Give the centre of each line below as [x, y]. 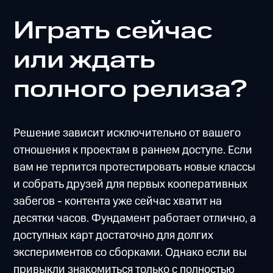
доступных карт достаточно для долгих [114, 236]
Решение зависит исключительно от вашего [127, 133]
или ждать [85, 61]
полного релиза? [131, 90]
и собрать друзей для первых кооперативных [131, 185]
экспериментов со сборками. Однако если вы [130, 253]
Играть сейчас [113, 31]
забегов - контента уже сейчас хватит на [118, 202]
